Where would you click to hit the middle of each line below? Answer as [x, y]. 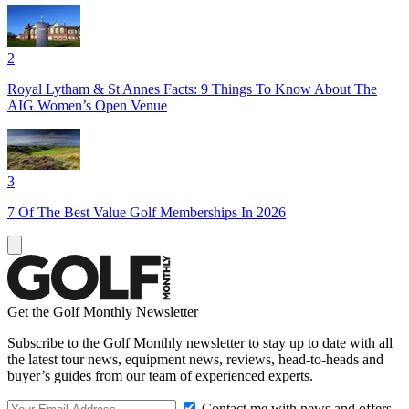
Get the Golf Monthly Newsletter [103, 311]
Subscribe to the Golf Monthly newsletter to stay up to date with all [200, 342]
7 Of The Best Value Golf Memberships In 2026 [147, 212]
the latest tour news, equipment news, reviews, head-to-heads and [195, 359]
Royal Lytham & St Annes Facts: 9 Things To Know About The [192, 89]
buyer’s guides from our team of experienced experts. [160, 375]
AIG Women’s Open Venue [87, 105]
